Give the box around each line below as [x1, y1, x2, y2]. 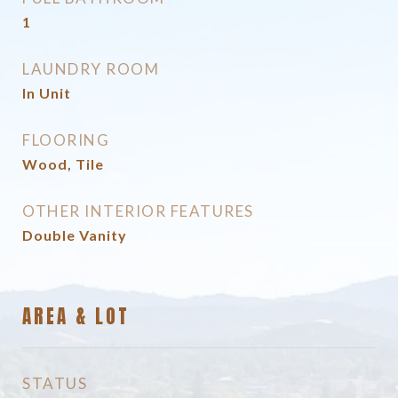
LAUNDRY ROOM [22, 60, 159, 78]
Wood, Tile [22, 155, 104, 172]
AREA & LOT [22, 302, 130, 330]
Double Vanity [22, 227, 127, 243]
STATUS [22, 374, 87, 393]
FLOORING [22, 131, 109, 149]
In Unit [22, 84, 71, 101]
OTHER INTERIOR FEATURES [22, 202, 254, 220]
